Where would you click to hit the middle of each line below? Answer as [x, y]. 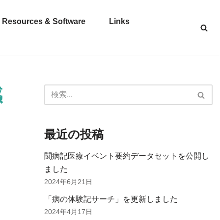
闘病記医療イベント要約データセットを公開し [126, 156]
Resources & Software [44, 22]
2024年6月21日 [68, 182]
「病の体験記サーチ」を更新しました [111, 199]
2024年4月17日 [68, 212]
